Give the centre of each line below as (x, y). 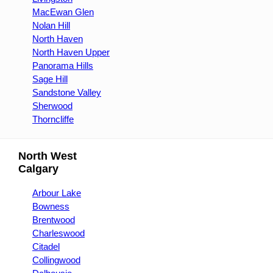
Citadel (46, 246)
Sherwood (52, 106)
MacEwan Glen (63, 12)
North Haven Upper (71, 52)
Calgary (38, 168)
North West (48, 156)
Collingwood (56, 260)
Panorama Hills (63, 66)
